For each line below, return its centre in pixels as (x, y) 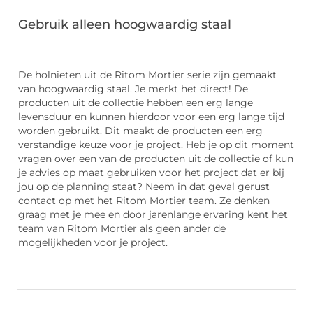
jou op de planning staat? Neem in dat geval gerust (144, 186)
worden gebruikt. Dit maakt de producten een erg (140, 130)
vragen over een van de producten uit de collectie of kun (156, 158)
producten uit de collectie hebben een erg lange (136, 102)
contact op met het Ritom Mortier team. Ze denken (144, 200)
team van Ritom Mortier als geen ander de (122, 228)
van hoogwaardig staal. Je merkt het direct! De (133, 88)
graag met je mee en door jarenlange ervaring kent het (153, 214)
